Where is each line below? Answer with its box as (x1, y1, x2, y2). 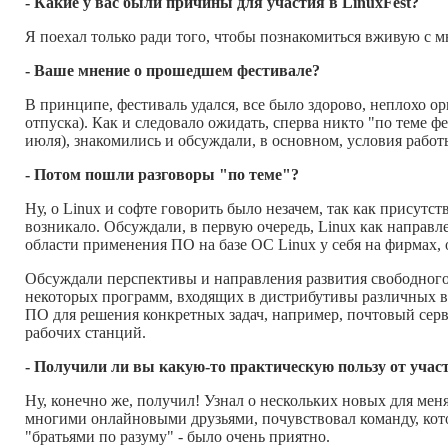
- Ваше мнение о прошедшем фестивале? (25, 62, 320, 80)
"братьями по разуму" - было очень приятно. (25, 428, 330, 446)
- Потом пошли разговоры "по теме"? (25, 166, 299, 184)
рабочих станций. (25, 324, 146, 342)
